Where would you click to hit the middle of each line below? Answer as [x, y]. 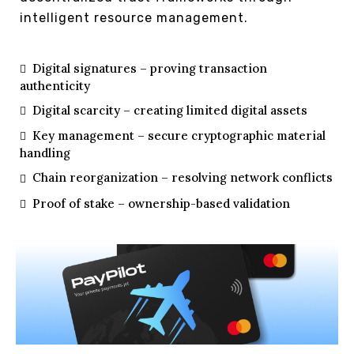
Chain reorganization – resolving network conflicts [183, 178]
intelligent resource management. [134, 17]
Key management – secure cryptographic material [179, 136]
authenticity [55, 85]
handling [45, 153]
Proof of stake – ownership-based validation [162, 203]
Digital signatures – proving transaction [150, 68]
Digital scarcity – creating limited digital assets [170, 110]
